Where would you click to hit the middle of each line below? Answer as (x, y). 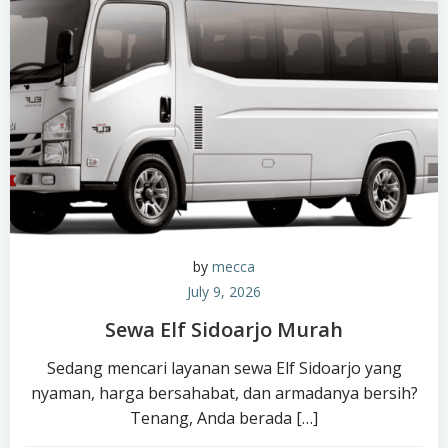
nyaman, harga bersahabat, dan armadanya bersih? (224, 393)
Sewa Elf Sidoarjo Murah (224, 329)
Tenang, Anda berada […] (224, 418)
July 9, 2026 (224, 291)
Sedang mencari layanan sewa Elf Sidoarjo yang (224, 368)
